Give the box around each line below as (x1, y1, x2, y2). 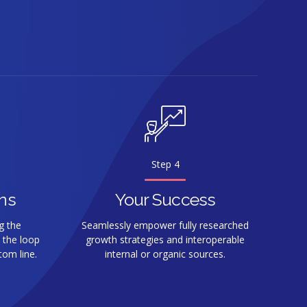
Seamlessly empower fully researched (82, 219, 249, 232)
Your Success (114, 189, 216, 210)
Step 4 (151, 157, 180, 171)
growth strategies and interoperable (86, 233, 245, 247)
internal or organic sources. (105, 247, 225, 261)
